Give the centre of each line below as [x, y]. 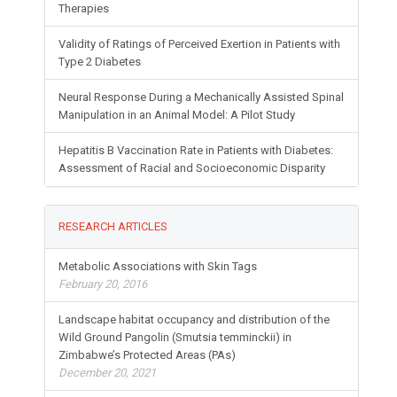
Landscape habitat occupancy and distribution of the [195, 320]
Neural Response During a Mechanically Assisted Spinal [202, 97]
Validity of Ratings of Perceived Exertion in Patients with [200, 44]
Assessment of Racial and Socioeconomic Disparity [192, 168]
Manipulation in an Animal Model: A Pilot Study [177, 115]
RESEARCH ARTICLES [113, 227]
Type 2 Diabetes [100, 62]
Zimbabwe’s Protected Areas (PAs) [148, 355]
